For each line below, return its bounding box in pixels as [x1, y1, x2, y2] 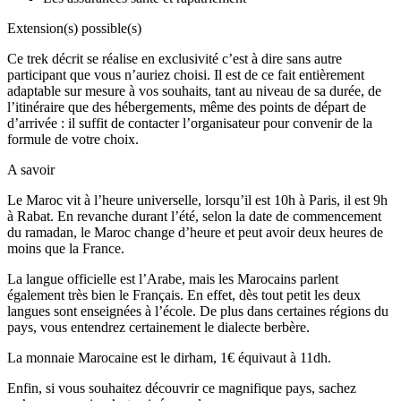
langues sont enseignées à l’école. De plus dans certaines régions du [7, 303, 388, 320]
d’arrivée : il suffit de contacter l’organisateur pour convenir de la [7, 115, 372, 132]
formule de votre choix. [7, 132, 139, 148]
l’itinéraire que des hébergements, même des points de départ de [7, 99, 366, 115]
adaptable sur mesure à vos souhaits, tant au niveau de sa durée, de [7, 83, 381, 99]
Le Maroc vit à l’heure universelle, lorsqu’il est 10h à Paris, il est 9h [7, 192, 388, 209]
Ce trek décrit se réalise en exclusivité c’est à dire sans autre [7, 51, 342, 67]
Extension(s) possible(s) [7, 21, 141, 37]
